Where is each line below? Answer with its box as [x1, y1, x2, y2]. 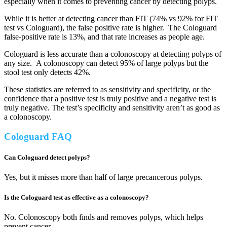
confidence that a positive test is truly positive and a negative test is [4, 94, 216, 103]
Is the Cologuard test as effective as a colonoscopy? [4, 193, 149, 201]
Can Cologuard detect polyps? [4, 154, 90, 162]
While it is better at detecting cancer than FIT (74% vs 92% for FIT [4, 14, 218, 23]
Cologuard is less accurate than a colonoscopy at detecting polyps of [4, 50, 221, 59]
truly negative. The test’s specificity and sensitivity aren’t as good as [4, 103, 220, 112]
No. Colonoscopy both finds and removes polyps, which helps [4, 212, 203, 221]
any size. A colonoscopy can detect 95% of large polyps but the [4, 59, 208, 68]
